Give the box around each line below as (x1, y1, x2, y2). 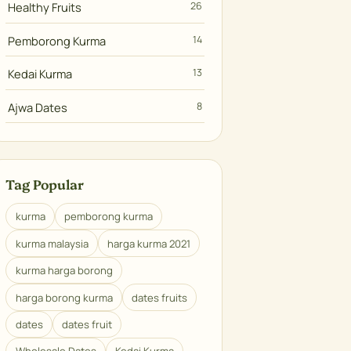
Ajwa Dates (8, 99, 68, 115)
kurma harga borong (15, 263, 113, 278)
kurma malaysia (15, 236, 89, 251)
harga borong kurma (15, 290, 113, 305)
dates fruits (131, 290, 187, 305)
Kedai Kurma (8, 66, 73, 82)
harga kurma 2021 (107, 236, 190, 251)
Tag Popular (5, 175, 84, 194)
